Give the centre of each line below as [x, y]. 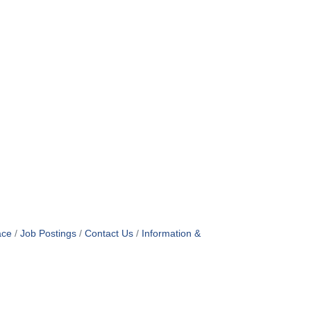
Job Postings [48, 234]
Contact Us [109, 234]
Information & [171, 234]
